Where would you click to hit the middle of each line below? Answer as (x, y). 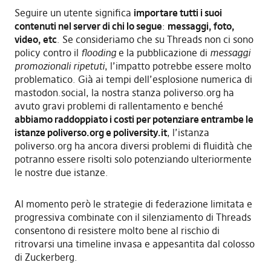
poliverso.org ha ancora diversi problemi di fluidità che (133, 145)
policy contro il (47, 52)
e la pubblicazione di (163, 52)
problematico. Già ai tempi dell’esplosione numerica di (133, 79)
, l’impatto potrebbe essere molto (178, 66)
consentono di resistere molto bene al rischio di (117, 230)
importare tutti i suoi (178, 12)
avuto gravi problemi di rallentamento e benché (119, 106)
